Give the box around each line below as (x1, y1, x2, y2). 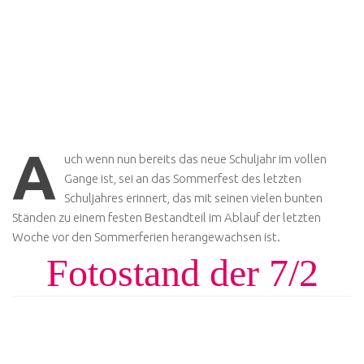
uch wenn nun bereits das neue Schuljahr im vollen (64, 152, 327, 166)
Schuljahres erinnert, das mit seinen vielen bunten (64, 191, 323, 205)
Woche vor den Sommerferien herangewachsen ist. (12, 230, 280, 244)
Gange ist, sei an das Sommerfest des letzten (64, 171, 301, 185)
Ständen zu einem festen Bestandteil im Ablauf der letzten (12, 210, 321, 224)
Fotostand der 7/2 (45, 251, 318, 294)
